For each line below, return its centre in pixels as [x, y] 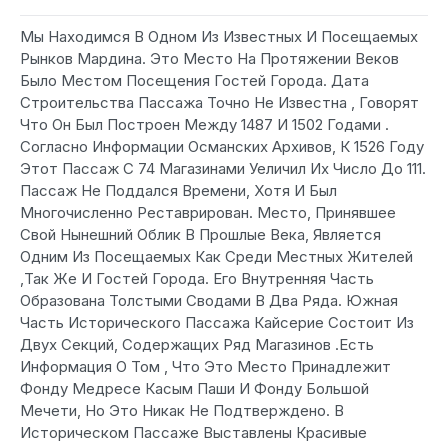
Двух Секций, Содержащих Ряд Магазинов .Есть [197, 344]
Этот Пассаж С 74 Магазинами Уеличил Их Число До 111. [223, 168]
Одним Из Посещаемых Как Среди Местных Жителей [216, 256]
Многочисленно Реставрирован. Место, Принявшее [208, 212]
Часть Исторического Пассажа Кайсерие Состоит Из [217, 322]
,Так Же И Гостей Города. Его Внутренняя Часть [197, 278]
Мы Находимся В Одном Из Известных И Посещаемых [219, 36]
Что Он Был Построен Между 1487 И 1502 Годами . [204, 124]
